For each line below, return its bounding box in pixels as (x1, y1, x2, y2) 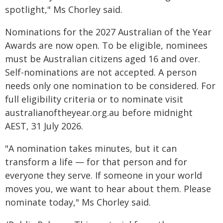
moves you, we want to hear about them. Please (5, 183, 211, 195)
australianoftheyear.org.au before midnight (5, 107, 193, 118)
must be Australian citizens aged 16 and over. (5, 53, 200, 65)
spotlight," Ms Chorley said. (5, 3, 122, 15)
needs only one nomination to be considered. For (5, 80, 216, 92)
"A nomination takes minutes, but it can (5, 142, 177, 154)
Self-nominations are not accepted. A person (5, 66, 197, 78)
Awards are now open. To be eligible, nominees (5, 39, 208, 51)
